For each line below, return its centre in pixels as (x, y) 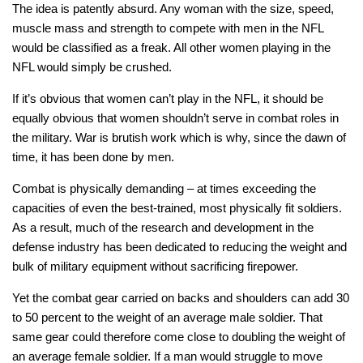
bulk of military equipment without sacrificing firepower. (155, 266)
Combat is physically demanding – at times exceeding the (164, 188)
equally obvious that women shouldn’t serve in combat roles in (175, 117)
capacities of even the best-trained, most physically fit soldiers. (177, 207)
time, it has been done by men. (93, 156)
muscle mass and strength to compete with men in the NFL (168, 28)
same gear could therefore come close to (122, 336)
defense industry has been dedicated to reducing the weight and (179, 246)
